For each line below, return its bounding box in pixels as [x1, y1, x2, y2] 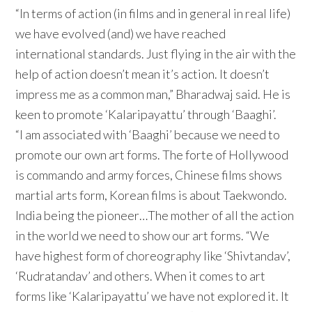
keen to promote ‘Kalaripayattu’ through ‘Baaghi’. [15, 107, 277, 123]
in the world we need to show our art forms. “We [15, 228, 270, 244]
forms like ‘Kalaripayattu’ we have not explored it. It [15, 288, 290, 304]
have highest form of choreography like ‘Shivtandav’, [15, 248, 291, 264]
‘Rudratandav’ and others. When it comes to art [15, 268, 266, 284]
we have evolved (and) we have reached [15, 26, 226, 42]
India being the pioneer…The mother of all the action [15, 208, 295, 224]
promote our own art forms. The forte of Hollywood [15, 147, 289, 163]
